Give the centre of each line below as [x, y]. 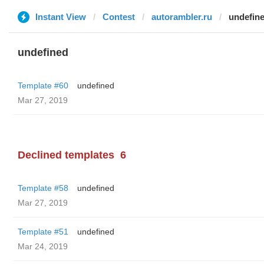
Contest [119, 17]
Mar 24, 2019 [43, 246]
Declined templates [66, 155]
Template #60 [43, 85]
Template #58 [43, 188]
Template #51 [43, 232]
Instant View [61, 17]
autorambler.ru [182, 17]
